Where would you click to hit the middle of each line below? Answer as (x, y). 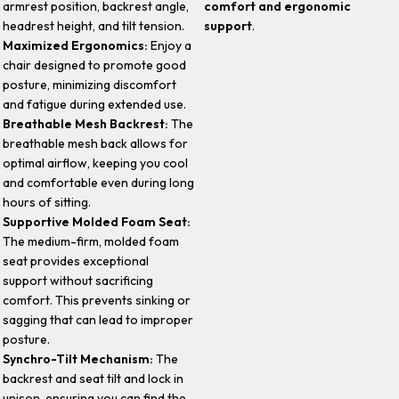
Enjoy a (170, 45)
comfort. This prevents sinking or (97, 300)
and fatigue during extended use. (95, 104)
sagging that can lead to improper (98, 319)
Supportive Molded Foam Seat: (97, 221)
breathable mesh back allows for (96, 143)
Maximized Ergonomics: (76, 45)
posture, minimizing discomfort (90, 84)
